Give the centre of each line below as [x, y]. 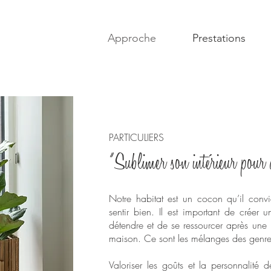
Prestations [219, 38]
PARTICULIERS [136, 137]
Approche [132, 38]
